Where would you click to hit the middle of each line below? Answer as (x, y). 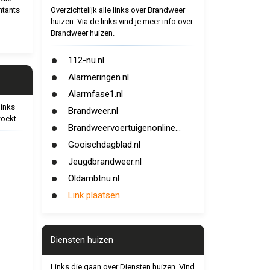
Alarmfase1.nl (95, 94)
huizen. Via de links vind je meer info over (121, 21)
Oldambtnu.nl (93, 178)
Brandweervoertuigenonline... (124, 128)
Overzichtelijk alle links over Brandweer (118, 10)
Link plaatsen (94, 195)
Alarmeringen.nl (98, 77)
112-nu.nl (86, 60)
